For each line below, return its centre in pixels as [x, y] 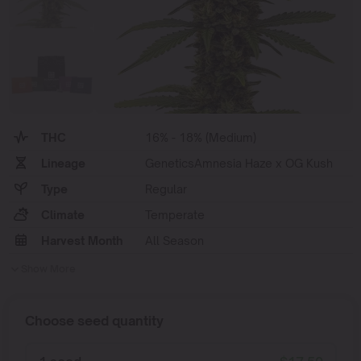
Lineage [63, 164]
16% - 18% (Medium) [200, 138]
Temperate [174, 215]
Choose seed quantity [94, 321]
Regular [166, 189]
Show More [48, 269]
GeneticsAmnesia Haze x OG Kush [239, 164]
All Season [174, 241]
